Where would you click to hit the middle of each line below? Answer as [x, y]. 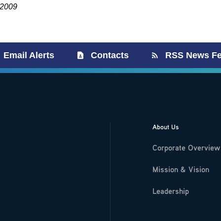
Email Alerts [29, 55]
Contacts [110, 55]
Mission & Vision [181, 169]
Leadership [171, 191]
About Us [166, 127]
